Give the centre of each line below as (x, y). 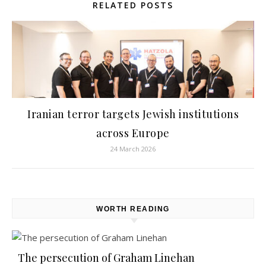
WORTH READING (133, 209)
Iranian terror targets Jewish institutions (133, 114)
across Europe (133, 133)
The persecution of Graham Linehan (106, 258)
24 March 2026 (133, 149)
